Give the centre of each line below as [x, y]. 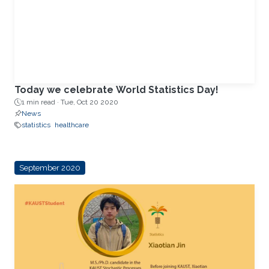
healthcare [72, 125]
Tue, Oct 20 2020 [89, 102]
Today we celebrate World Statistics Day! [116, 90]
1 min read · [41, 102]
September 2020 [50, 168]
